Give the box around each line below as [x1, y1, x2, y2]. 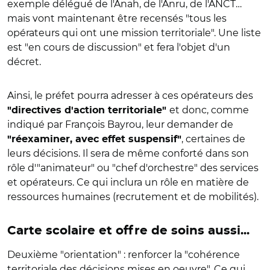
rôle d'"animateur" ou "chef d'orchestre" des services [7, 162, 259, 174]
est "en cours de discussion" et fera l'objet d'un [7, 41, 230, 53]
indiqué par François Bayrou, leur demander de [7, 118, 233, 130]
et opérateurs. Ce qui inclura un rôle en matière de [7, 176, 249, 188]
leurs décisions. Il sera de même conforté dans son [7, 147, 249, 159]
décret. [7, 55, 41, 67]
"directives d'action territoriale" [7, 105, 169, 115]
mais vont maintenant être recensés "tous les [7, 12, 227, 24]
